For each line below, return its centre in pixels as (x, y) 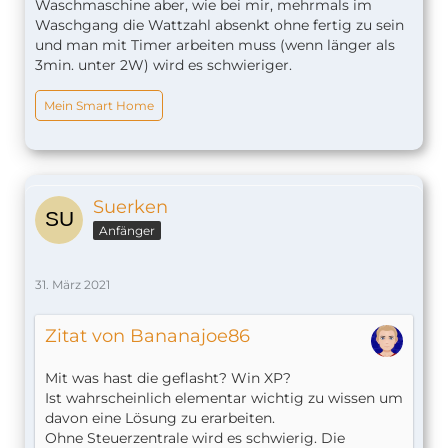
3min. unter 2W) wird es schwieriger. (163, 65)
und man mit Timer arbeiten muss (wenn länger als (215, 45)
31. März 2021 (72, 285)
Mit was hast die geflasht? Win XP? (168, 378)
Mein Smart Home (99, 106)
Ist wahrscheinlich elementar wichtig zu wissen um (224, 398)
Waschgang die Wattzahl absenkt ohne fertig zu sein (219, 25)
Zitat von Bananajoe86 (147, 336)
